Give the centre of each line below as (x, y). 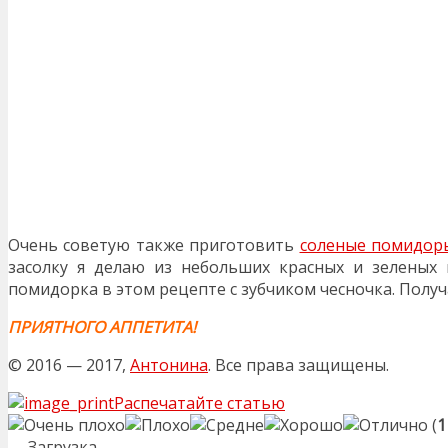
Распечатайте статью (199, 402)
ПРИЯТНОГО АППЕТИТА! (102, 326)
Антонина (169, 364)
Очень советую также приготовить (154, 244)
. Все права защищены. (298, 364)
